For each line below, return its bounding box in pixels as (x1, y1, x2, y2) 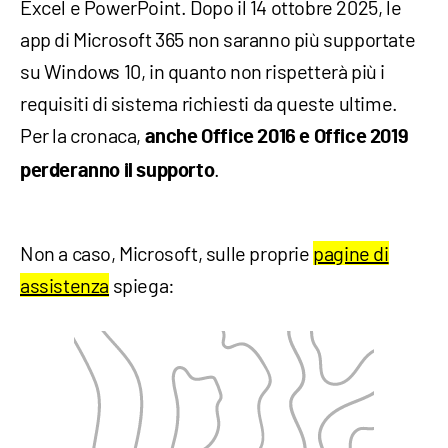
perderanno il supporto (20, 161, 215, 182)
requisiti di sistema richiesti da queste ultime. (20, 91, 398, 116)
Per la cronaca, (20, 123, 145, 148)
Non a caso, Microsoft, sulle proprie (20, 241, 314, 266)
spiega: (109, 273, 175, 298)
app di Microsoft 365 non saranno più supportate (20, 27, 416, 52)
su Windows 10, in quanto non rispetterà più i (20, 59, 386, 84)
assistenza (20, 273, 109, 298)
